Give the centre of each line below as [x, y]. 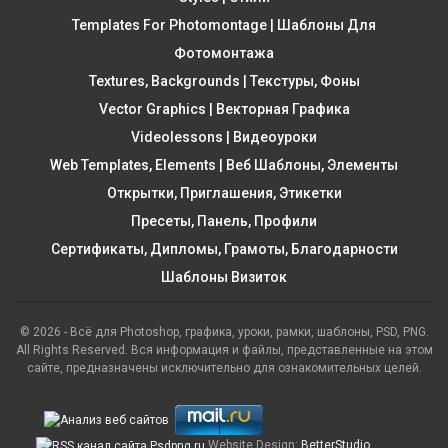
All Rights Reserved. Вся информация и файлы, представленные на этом [224, 349]
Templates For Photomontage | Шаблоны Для [224, 24]
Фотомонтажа [224, 52]
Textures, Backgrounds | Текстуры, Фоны [224, 80]
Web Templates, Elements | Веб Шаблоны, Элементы [224, 164]
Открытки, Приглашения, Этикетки [224, 192]
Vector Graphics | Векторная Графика [224, 108]
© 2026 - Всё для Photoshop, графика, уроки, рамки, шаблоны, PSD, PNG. [224, 331]
